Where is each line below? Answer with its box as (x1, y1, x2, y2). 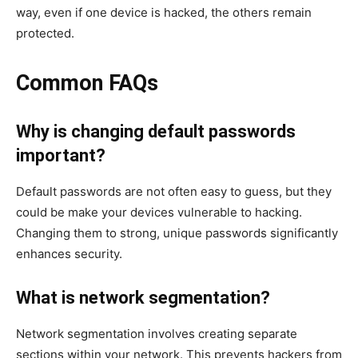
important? (16, 145, 105, 165)
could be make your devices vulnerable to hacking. (16, 204, 302, 220)
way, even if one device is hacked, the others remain (16, 4, 312, 20)
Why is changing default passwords (16, 121, 296, 141)
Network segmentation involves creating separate (16, 325, 297, 341)
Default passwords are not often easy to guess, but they (16, 183, 332, 199)
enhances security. (16, 245, 122, 261)
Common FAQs (16, 70, 158, 96)
